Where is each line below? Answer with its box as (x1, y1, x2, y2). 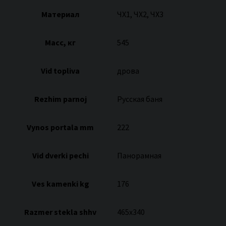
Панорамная (117, 150, 161, 161)
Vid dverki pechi (32, 150, 89, 161)
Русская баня (117, 94, 162, 104)
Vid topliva (41, 66, 80, 76)
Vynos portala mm (27, 122, 94, 133)
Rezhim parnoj (34, 94, 87, 104)
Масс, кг (45, 37, 76, 48)
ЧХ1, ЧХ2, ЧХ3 (117, 9, 163, 20)
